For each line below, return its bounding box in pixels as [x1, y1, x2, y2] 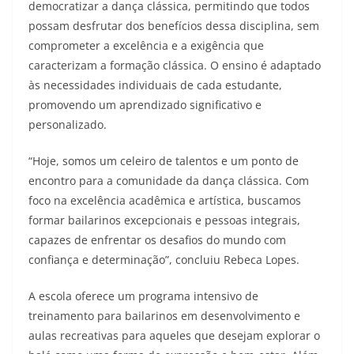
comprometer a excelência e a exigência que [28, 38, 264, 53]
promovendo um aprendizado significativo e [28, 97, 262, 112]
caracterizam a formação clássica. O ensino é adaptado [28, 58, 321, 73]
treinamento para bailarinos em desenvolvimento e [28, 308, 300, 323]
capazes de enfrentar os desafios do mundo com [28, 232, 286, 247]
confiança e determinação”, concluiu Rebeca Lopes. [28, 252, 299, 267]
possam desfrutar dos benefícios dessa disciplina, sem [28, 18, 319, 33]
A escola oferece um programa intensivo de [28, 288, 258, 303]
